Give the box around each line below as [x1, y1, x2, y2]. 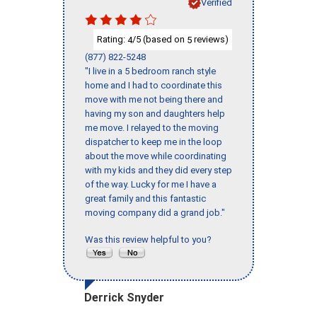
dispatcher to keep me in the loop [85, 137, 222, 148]
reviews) [192, 33, 229, 45]
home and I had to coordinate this [85, 80, 222, 91]
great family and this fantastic [85, 193, 206, 204]
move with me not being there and [85, 94, 223, 105]
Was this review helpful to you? [85, 234, 216, 246]
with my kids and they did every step [85, 165, 232, 176]
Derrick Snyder [84, 291, 164, 305]
